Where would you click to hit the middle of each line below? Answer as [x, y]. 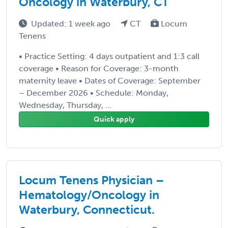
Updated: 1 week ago [72, 23]
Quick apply [114, 119]
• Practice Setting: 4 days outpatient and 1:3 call [109, 56]
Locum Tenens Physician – [91, 180]
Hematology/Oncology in [89, 195]
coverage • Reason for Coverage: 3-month [99, 68]
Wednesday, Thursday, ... [65, 105]
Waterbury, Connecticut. [87, 209]
